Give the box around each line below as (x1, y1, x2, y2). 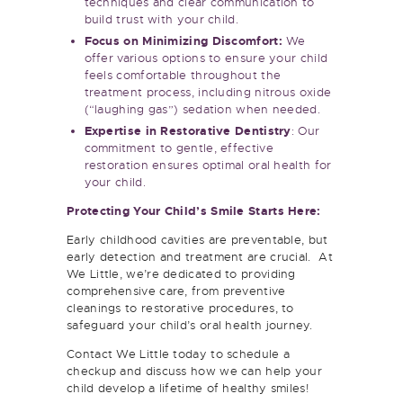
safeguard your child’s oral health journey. (67, 307, 312, 323)
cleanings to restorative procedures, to (67, 290, 294, 306)
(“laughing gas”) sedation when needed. (84, 91, 320, 107)
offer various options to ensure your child (84, 40, 328, 56)
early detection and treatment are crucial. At (67, 238, 333, 255)
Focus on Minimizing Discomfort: (84, 22, 282, 39)
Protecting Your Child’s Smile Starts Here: (67, 193, 321, 209)
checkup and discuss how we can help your (67, 353, 323, 369)
